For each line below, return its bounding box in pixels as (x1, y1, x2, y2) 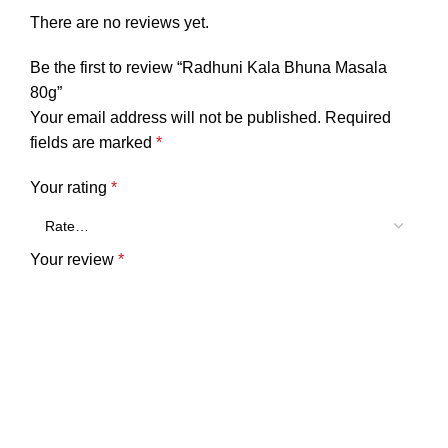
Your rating (30, 178, 111, 196)
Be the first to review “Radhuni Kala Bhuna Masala (30, 58, 387, 76)
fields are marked (30, 133, 156, 151)
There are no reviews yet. (30, 13, 209, 31)
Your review (30, 250, 118, 268)
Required (325, 108, 391, 126)
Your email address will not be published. (30, 108, 321, 126)
